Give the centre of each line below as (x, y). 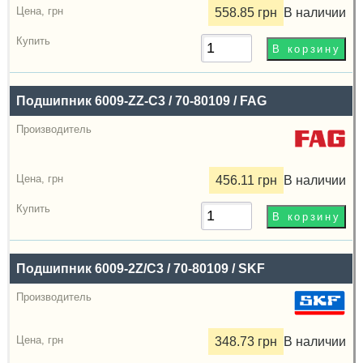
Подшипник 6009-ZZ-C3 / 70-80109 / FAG (142, 100)
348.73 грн (246, 341)
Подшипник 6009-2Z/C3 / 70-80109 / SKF (141, 268)
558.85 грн (246, 12)
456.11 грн (247, 180)
